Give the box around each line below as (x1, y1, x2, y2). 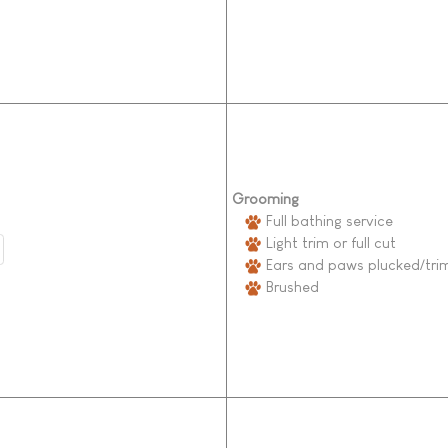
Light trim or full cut (261, 233, 396, 251)
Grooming (231, 189, 299, 207)
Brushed (261, 277, 319, 295)
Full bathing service (261, 211, 393, 229)
